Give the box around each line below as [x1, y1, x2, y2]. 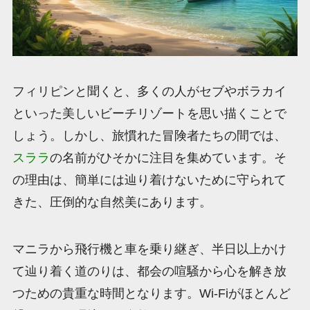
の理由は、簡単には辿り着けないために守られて [12, 173, 286, 188]
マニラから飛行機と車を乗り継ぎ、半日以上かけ [12, 242, 286, 257]
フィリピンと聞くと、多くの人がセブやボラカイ [12, 84, 286, 99]
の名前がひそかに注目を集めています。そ [49, 151, 286, 165]
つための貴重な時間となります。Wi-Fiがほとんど [12, 286, 291, 301]
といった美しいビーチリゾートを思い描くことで [12, 107, 286, 121]
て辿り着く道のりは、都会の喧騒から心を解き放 [12, 264, 286, 279]
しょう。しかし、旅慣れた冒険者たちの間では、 [12, 129, 286, 143]
